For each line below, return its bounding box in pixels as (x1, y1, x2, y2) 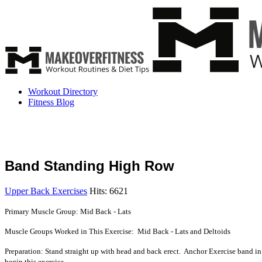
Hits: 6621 (89, 185, 128, 196)
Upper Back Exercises (5, 185, 87, 196)
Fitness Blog (28, 97, 74, 107)
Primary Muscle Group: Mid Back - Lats (5, 206, 131, 216)
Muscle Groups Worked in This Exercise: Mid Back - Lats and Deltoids (5, 226, 230, 236)
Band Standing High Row (5, 157, 174, 174)
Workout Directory (28, 87, 98, 96)
